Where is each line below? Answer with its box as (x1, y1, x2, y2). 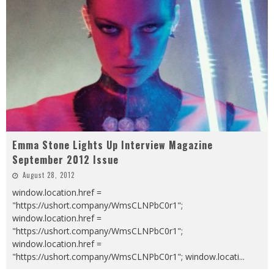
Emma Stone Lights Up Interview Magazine (12, 137, 213, 152)
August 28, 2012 (23, 169, 75, 180)
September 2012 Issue (12, 152, 119, 167)
